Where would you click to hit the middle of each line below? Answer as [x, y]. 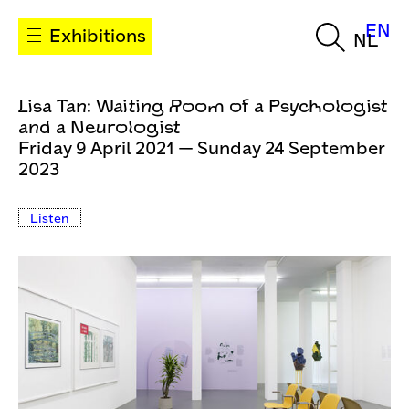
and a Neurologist [99, 128]
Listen [50, 219]
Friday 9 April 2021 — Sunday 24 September [202, 149]
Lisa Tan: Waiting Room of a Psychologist [203, 107]
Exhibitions [96, 37]
